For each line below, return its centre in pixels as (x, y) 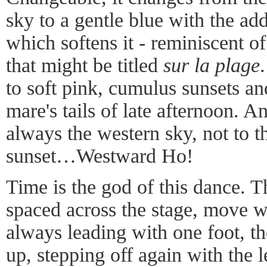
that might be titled (85, 65)
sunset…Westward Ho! (100, 156)
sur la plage (212, 65)
